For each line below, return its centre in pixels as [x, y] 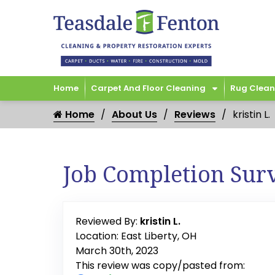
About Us [134, 115]
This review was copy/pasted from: [160, 266]
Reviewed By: [108, 222]
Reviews [195, 115]
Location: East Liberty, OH [136, 236]
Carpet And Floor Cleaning [148, 88]
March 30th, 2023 [117, 251]
